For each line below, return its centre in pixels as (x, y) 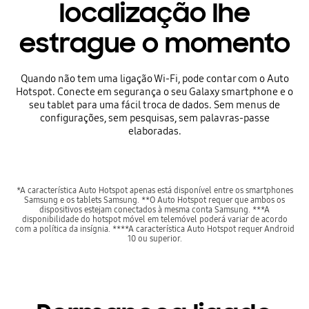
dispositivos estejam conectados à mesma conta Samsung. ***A (154, 210)
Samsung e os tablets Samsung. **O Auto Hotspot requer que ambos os (154, 200)
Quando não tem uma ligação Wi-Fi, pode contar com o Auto (154, 78)
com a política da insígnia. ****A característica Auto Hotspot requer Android (154, 229)
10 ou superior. (154, 239)
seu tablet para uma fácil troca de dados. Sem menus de (154, 104)
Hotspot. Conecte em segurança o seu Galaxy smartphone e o (154, 91)
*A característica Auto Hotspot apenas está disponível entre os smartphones (154, 190)
